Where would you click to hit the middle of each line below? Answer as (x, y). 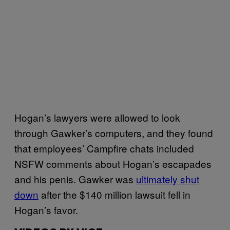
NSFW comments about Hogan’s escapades (113, 163)
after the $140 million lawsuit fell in (114, 194)
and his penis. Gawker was (75, 179)
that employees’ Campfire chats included (104, 148)
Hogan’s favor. (46, 209)
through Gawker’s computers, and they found (114, 132)
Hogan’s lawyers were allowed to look (97, 117)
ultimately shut (168, 179)
